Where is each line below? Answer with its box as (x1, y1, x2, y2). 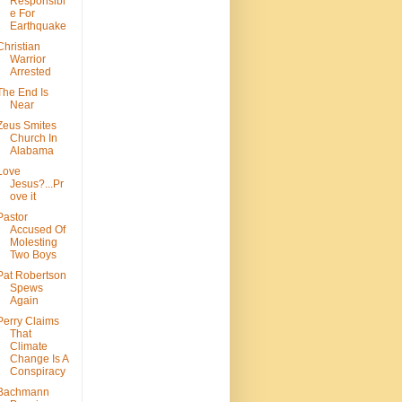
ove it (9, 190, 36, 204)
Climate (9, 340, 48, 354)
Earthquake (9, 20, 66, 33)
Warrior (9, 53, 46, 66)
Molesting (9, 236, 57, 249)
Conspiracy (9, 365, 66, 379)
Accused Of (9, 223, 66, 237)
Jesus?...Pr (9, 178, 64, 191)
